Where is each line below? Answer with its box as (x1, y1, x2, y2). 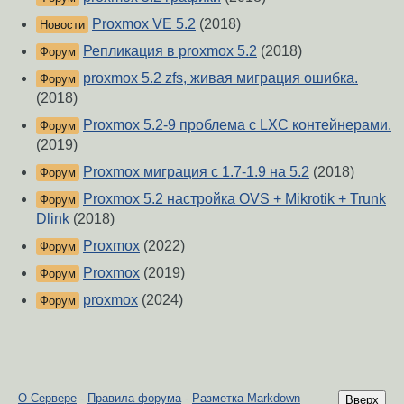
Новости (40, 18, 85, 32)
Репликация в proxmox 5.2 (83, 43, 257, 60)
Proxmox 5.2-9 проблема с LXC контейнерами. (83, 117, 391, 133)
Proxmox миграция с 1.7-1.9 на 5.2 (83, 164, 309, 180)
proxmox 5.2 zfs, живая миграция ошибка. (83, 70, 358, 87)
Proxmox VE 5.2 (92, 16, 196, 32)
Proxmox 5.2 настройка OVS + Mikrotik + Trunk (83, 191, 386, 207)
